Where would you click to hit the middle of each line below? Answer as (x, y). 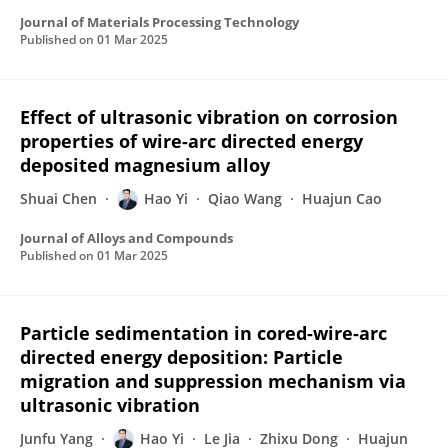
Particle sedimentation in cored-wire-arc (203, 333)
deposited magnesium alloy (145, 165)
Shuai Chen (58, 198)
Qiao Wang (245, 198)
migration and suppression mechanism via (213, 381)
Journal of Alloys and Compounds (126, 238)
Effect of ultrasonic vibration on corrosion (209, 117)
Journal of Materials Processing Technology (159, 22)
